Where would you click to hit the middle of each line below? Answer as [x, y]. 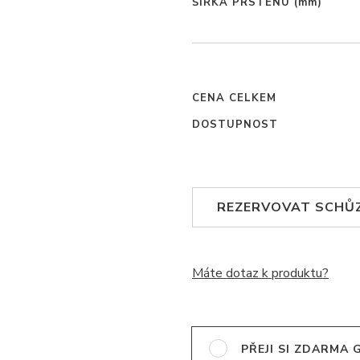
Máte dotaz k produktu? [260, 273]
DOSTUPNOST [235, 125]
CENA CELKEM [234, 98]
